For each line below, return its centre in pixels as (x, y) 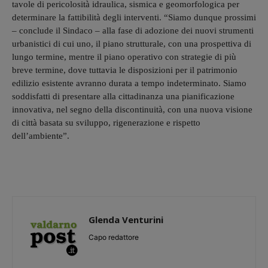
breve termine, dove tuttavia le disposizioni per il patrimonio (125, 70)
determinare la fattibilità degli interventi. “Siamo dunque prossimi (134, 17)
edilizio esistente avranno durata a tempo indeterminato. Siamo (129, 83)
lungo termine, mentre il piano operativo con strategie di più (124, 57)
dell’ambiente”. (41, 135)
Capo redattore (114, 237)
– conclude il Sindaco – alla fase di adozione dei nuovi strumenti (133, 30)
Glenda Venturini (126, 219)
